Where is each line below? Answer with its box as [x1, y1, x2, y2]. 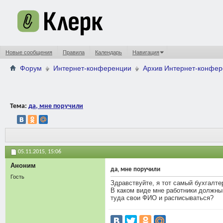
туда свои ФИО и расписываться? [111, 194, 214, 202]
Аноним [10, 161, 36, 169]
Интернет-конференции [53, 64, 131, 72]
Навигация [132, 49, 159, 55]
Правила [63, 49, 85, 55]
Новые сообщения [5, 49, 52, 55]
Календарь [95, 49, 122, 55]
